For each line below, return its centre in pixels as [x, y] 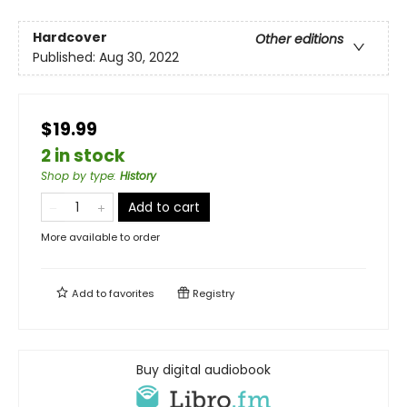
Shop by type [77, 176]
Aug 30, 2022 [139, 58]
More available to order [100, 237]
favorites [132, 293]
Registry [212, 293]
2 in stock [83, 156]
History [138, 176]
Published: [66, 58]
